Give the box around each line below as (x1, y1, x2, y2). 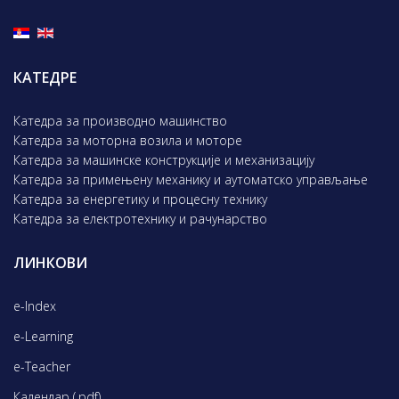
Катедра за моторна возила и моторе (13, 132, 242, 149)
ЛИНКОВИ (13, 253, 87, 273)
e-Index (13, 297, 56, 314)
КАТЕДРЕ (13, 68, 77, 87)
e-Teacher (13, 358, 70, 375)
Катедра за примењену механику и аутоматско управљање (13, 171, 368, 188)
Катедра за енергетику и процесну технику (13, 191, 267, 208)
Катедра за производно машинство (13, 112, 227, 129)
